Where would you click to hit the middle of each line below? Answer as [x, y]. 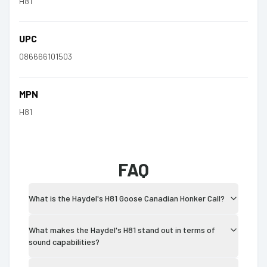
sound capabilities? [64, 241]
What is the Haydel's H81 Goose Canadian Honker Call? [127, 198]
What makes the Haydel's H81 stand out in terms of [122, 229]
